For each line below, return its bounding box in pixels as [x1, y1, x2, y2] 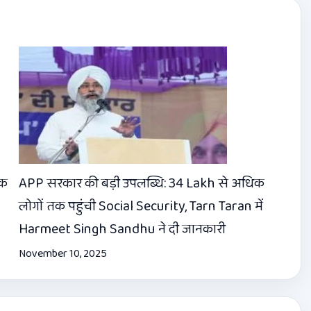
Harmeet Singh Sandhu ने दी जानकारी [18, 218, 226, 241]
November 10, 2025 [18, 245, 107, 263]
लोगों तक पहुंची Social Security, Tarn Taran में [18, 195, 263, 218]
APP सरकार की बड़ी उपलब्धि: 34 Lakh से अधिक [18, 172, 264, 195]
